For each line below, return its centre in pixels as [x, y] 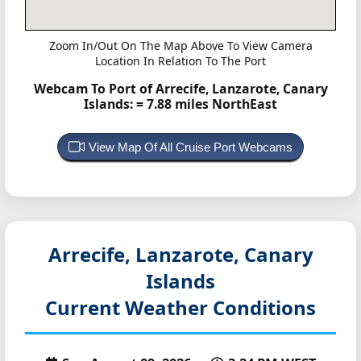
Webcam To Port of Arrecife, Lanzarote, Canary [180, 89]
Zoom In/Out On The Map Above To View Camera [180, 46]
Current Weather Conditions [180, 307]
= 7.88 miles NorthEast [207, 104]
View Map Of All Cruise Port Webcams [191, 147]
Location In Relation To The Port [180, 61]
